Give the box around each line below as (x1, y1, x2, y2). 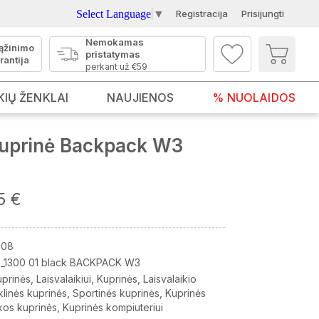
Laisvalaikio (143, 273, 197, 285)
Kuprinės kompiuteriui (63, 301, 163, 313)
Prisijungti (241, 8, 284, 19)
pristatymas (85, 48, 140, 60)
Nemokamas (85, 36, 144, 48)
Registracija (176, 8, 228, 19)
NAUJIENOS (107, 90, 174, 105)
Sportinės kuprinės (73, 287, 159, 299)
